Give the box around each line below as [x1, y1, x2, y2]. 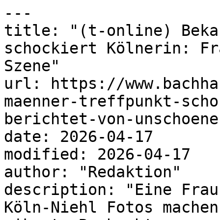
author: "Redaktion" [4, 163, 181, 181]
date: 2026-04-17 [4, 128, 153, 145]
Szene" [4, 57, 60, 75]
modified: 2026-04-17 [4, 145, 191, 163]
